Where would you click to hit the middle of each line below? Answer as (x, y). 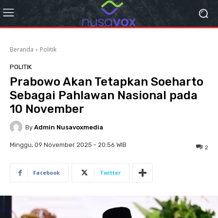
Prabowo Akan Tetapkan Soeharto (107, 82)
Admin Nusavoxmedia (69, 127)
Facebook (46, 173)
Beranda (22, 49)
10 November (47, 109)
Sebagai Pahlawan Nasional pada (104, 95)
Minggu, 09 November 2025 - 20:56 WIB (68, 145)
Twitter (110, 173)
